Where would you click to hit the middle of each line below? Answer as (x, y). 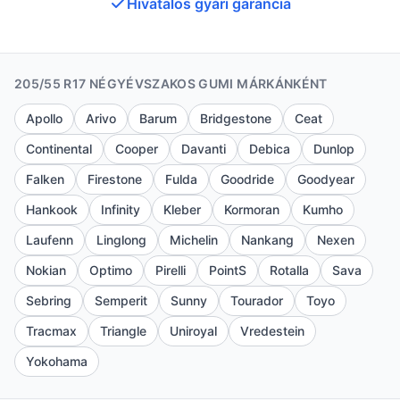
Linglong (121, 240)
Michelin (194, 240)
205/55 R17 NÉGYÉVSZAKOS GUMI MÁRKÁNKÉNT (171, 83)
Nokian (46, 270)
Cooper (137, 149)
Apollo (44, 118)
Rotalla (289, 270)
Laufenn (50, 240)
